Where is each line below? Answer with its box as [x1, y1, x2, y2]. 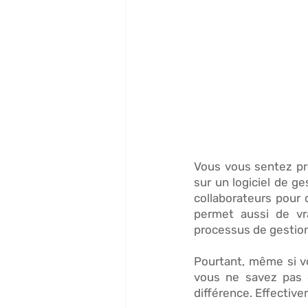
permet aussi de [194, 206, 296, 221]
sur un [194, 175, 233, 189]
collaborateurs [194, 190, 272, 205]
